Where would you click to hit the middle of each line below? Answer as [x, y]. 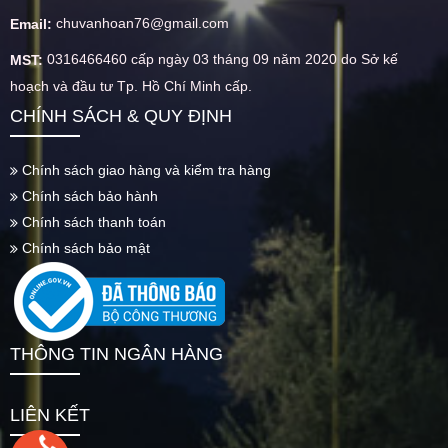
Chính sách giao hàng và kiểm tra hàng [144, 170]
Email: [31, 23]
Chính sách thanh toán [92, 221]
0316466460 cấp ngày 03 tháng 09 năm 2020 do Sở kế [220, 58]
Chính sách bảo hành [88, 195]
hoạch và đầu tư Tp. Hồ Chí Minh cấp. [131, 85]
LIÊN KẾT [50, 414]
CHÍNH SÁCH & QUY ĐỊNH [121, 116]
